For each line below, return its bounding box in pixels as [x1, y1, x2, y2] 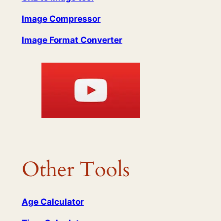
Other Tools [21, 156, 130, 184]
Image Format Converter [21, 35, 122, 45]
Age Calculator [21, 196, 84, 207]
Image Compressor [21, 14, 101, 24]
